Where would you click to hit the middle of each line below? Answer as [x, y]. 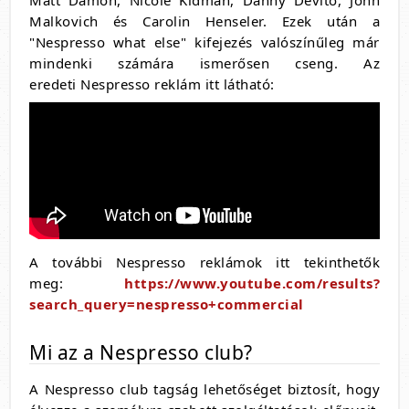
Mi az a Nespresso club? [141, 353]
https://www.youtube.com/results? [252, 283]
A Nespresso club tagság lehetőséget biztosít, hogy [204, 389]
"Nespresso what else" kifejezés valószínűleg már [204, 42]
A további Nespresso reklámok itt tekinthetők [204, 262]
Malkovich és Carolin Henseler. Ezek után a [204, 21]
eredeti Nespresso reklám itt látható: [152, 84]
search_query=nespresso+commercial [167, 304]
